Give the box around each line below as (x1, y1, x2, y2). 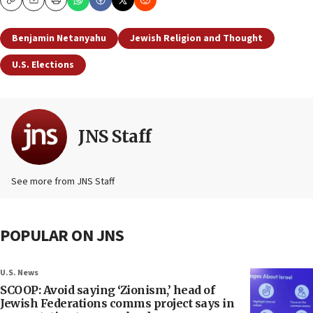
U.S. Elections (12, 57, 74, 72)
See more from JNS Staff (11, 174, 115, 189)
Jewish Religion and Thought (130, 31, 263, 45)
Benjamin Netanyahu (12, 31, 106, 45)
